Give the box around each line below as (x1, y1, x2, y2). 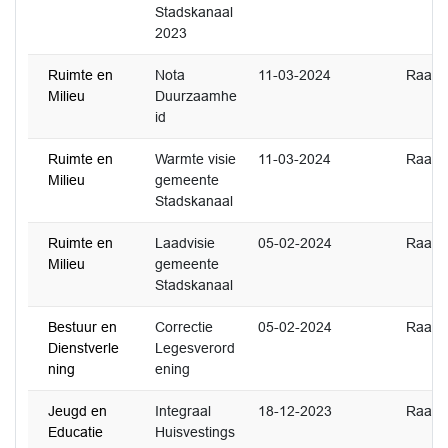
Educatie (48, 424, 103, 440)
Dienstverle (48, 340, 119, 356)
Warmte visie (155, 151, 236, 167)
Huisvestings (155, 424, 235, 440)
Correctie (155, 319, 213, 335)
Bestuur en (48, 319, 117, 335)
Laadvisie (155, 235, 215, 251)
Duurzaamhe (155, 88, 237, 104)
